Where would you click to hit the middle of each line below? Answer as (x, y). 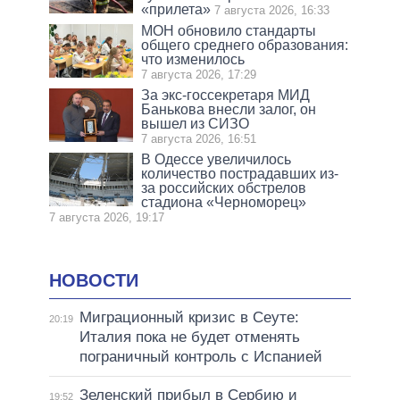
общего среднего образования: (245, 46)
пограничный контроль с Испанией (200, 357)
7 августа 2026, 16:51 (199, 139)
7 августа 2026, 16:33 (272, 11)
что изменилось (193, 60)
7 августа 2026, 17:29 (199, 75)
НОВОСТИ (94, 281)
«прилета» (176, 10)
